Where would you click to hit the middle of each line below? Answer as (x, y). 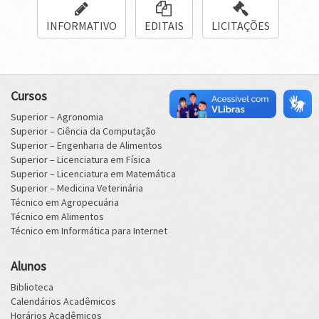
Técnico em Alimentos (57, 216)
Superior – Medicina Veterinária (77, 188)
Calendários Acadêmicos (63, 301)
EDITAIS (164, 26)
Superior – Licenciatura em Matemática (93, 174)
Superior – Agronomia (57, 117)
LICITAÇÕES (240, 26)
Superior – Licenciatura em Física (80, 159)
